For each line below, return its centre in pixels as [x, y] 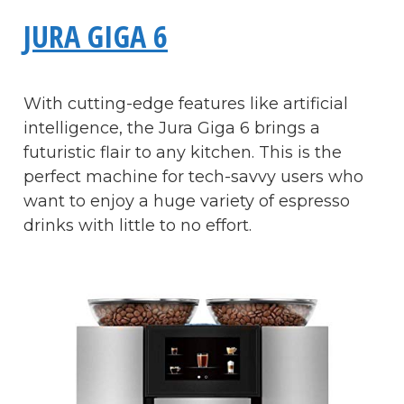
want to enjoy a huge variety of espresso [187, 201]
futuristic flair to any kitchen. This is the [183, 152]
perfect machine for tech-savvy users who [193, 176]
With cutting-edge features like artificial [186, 103]
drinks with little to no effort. [138, 225]
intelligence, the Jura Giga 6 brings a [172, 128]
